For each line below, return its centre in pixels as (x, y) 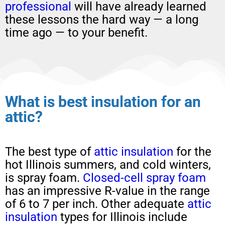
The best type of (49, 151)
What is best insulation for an (103, 102)
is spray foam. (44, 178)
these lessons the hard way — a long (102, 20)
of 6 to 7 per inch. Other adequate (95, 204)
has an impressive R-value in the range (107, 191)
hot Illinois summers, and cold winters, (108, 164)
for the (192, 151)
